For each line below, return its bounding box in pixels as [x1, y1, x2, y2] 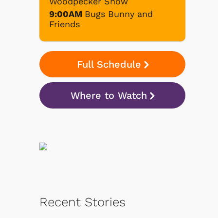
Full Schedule [76, 58, 141, 70]
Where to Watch [71, 89, 147, 101]
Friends [49, 18, 80, 29]
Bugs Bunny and [85, 8, 153, 19]
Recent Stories [39, 194, 126, 209]
